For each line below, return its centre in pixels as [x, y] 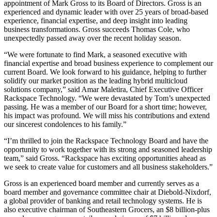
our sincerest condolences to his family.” [65, 124]
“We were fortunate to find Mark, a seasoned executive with [95, 54]
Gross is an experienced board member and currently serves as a [101, 183]
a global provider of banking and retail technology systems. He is [103, 201]
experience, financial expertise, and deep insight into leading [96, 20]
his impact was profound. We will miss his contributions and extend [107, 115]
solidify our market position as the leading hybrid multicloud [96, 80]
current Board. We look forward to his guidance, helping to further [105, 72]
